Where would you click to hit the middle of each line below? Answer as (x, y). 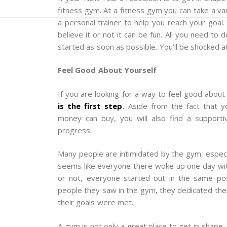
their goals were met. (96, 202)
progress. (75, 130)
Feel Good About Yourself (107, 70)
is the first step (90, 106)
